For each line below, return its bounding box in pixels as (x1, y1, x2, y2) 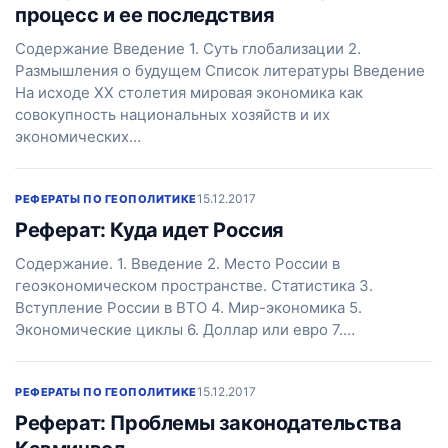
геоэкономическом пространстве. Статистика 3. (15, 276, 373, 295)
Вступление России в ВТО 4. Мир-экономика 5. (15, 298, 362, 317)
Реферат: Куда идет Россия (15, 218, 284, 242)
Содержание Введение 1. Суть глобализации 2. (15, 39, 361, 58)
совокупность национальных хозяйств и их (15, 105, 330, 124)
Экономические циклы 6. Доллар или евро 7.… (15, 320, 355, 339)
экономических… (15, 127, 141, 146)
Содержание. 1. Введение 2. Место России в (15, 254, 340, 273)
